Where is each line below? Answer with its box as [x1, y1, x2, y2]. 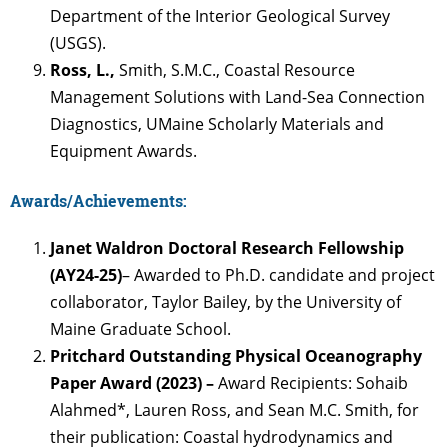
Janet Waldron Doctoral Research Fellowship [50, 236, 404, 259]
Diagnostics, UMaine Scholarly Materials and [50, 113, 384, 136]
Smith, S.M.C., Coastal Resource [115, 59, 355, 82]
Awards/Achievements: [10, 189, 187, 211]
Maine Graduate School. [50, 317, 235, 340]
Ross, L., [50, 59, 115, 82]
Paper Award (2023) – [50, 371, 218, 394]
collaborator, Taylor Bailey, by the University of [50, 290, 401, 313]
